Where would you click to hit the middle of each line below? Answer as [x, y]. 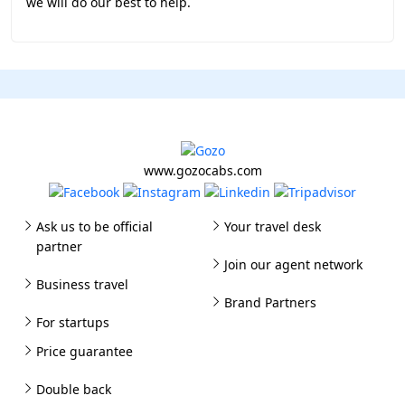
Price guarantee [85, 351]
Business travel [82, 284]
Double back [74, 389]
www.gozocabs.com [202, 171]
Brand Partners [270, 302]
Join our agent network [293, 264]
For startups [73, 322]
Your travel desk [273, 226]
